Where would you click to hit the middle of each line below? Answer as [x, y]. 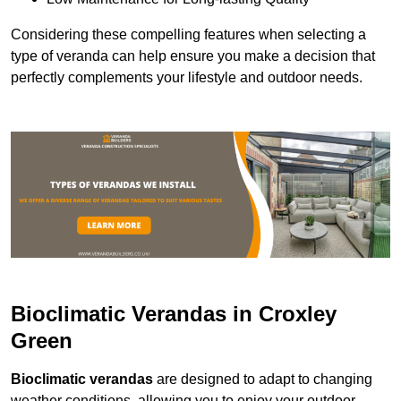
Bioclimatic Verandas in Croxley [174, 314]
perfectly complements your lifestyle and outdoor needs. [187, 78]
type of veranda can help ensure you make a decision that [193, 56]
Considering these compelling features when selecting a [188, 35]
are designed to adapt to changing [263, 380]
